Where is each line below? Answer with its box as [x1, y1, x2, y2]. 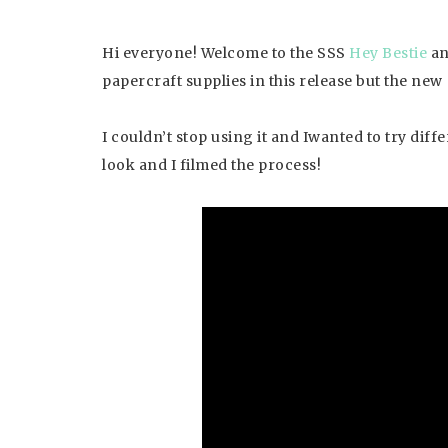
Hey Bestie [349, 44, 427, 62]
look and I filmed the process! [102, 156, 321, 174]
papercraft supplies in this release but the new [102, 72, 446, 90]
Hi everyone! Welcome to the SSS [102, 44, 349, 62]
